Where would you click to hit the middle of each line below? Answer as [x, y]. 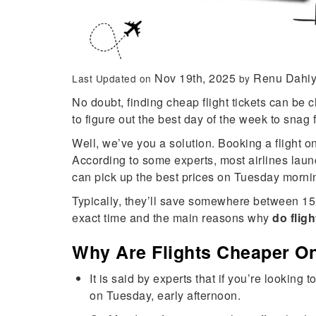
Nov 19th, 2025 [197, 78]
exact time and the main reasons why [172, 218]
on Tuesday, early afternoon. [167, 295]
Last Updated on [113, 78]
